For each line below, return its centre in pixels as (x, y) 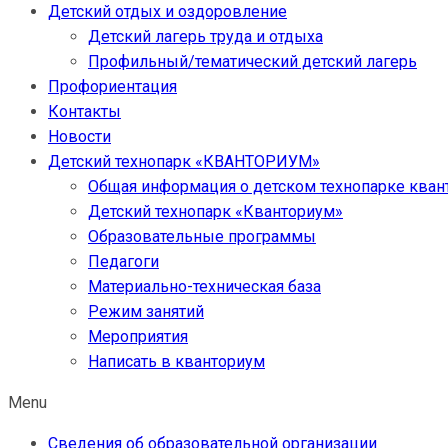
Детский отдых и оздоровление (167, 11)
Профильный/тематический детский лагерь (252, 61)
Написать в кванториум (176, 361)
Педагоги (123, 261)
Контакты (84, 111)
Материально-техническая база (204, 286)
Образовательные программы (202, 236)
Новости (79, 136)
